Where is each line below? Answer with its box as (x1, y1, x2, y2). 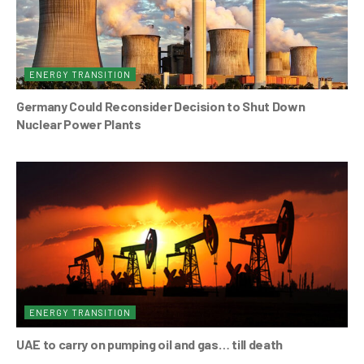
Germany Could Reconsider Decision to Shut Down (16, 97, 305, 114)
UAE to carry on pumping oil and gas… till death (16, 336, 283, 352)
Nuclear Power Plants (16, 115, 141, 132)
